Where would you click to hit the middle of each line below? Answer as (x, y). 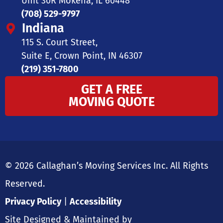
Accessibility (96, 202)
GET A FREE (111, 90)
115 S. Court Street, (59, 42)
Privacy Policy (33, 202)
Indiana (43, 28)
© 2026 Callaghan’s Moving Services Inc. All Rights (107, 166)
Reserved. (25, 184)
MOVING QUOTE (111, 102)
